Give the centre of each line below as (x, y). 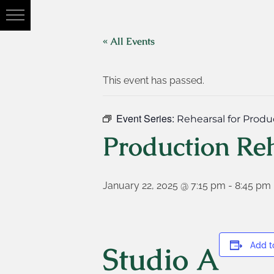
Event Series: (146, 118)
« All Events (129, 41)
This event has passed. (154, 80)
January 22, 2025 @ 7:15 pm (164, 186)
